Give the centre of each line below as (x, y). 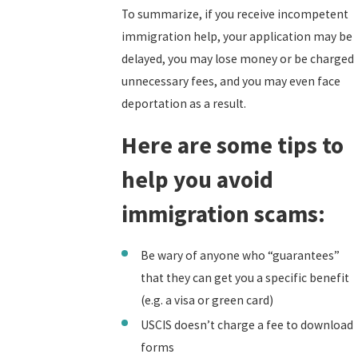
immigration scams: (224, 213)
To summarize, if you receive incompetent (235, 14)
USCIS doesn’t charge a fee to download (247, 325)
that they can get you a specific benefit (245, 278)
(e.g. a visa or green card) (207, 300)
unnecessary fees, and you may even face (231, 82)
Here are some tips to (233, 145)
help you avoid (198, 179)
